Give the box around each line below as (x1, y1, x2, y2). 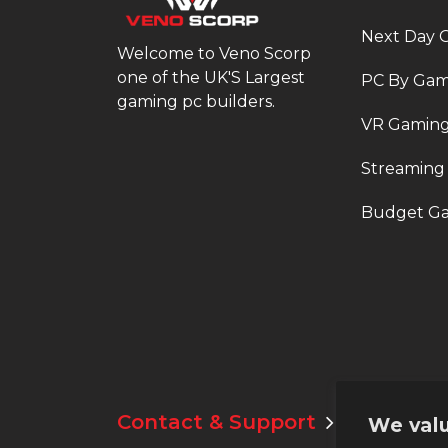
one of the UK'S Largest (117, 67, 305, 87)
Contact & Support (117, 410, 316, 434)
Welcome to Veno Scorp (117, 43, 311, 63)
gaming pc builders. (117, 91, 275, 111)
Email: (344, 412, 396, 431)
